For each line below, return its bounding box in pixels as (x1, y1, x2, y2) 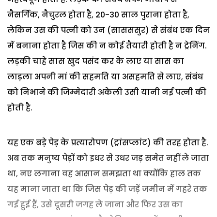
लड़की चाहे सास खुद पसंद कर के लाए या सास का (7, 55, 184, 67)
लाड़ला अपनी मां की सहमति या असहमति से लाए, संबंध (7, 71, 203, 82)
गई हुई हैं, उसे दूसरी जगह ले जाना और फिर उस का (7, 199, 183, 210)
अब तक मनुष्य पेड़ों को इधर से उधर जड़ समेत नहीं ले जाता (7, 152, 209, 164)
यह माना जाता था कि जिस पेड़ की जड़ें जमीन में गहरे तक (7, 183, 207, 195)
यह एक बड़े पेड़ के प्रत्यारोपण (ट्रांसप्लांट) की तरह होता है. (7, 137, 208, 148)
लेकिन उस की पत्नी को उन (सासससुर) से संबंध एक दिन (7, 24, 210, 36)
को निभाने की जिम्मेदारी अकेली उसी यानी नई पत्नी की (7, 86, 206, 98)
